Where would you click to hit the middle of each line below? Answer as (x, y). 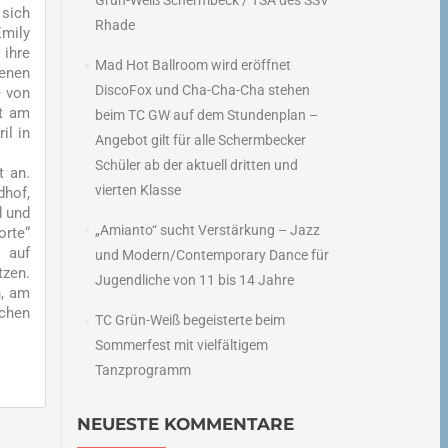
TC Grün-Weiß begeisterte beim (189, 320)
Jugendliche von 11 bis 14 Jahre (194, 280)
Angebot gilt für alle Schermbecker (200, 140)
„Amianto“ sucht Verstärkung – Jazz (207, 230)
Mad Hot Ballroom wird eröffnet (192, 65)
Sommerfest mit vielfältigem (181, 345)
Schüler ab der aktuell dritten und (196, 165)
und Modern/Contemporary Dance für (211, 255)
